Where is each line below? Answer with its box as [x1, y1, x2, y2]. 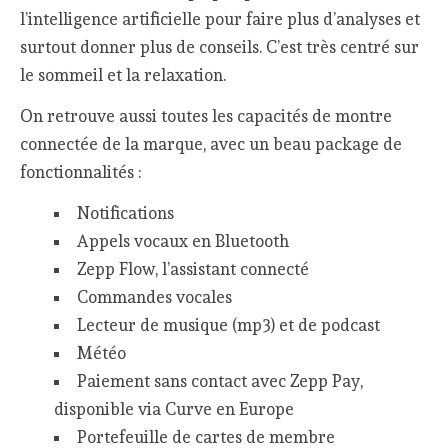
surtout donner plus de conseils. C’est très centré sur [20, 37, 420, 58]
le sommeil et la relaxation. [20, 65, 227, 86]
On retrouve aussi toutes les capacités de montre [20, 105, 393, 126]
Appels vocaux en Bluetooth [76, 230, 289, 251]
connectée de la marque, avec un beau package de [20, 133, 403, 154]
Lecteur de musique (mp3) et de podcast [76, 314, 380, 335]
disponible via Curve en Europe [53, 398, 294, 419]
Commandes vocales [76, 286, 232, 307]
